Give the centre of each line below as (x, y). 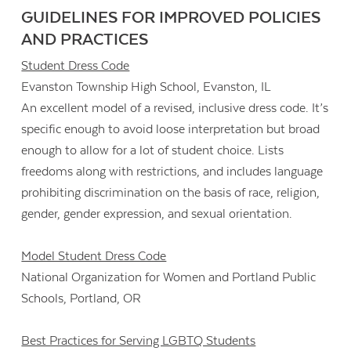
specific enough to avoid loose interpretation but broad (171, 129)
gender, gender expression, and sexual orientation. (157, 213)
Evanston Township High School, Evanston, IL (147, 87)
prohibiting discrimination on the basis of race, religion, (171, 192)
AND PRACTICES (85, 40)
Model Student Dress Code (94, 257)
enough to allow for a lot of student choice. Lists (153, 150)
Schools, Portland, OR (81, 299)
